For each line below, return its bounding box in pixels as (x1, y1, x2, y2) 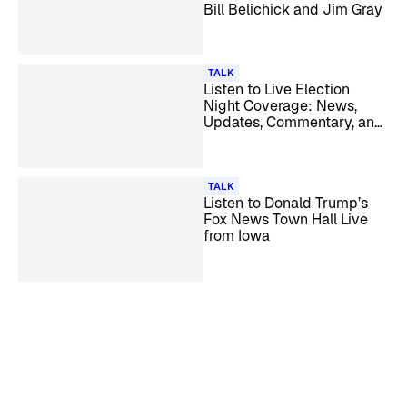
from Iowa (203, 226, 270, 245)
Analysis (203, 129, 260, 149)
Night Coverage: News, (203, 96, 357, 116)
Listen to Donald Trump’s (203, 194, 368, 213)
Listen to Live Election (203, 80, 350, 100)
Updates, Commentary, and (203, 113, 383, 133)
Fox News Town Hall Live (203, 210, 368, 229)
